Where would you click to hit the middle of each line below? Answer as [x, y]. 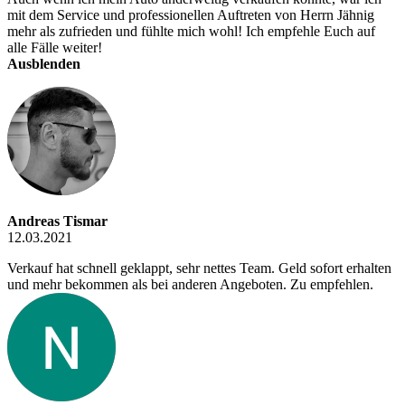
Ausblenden [44, 64]
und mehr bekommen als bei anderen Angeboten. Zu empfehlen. [190, 285]
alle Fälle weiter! [55, 48]
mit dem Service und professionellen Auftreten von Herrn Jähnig [191, 15]
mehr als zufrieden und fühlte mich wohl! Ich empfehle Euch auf [191, 32]
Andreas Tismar [57, 221]
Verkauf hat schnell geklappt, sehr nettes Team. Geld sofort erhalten [199, 268]
